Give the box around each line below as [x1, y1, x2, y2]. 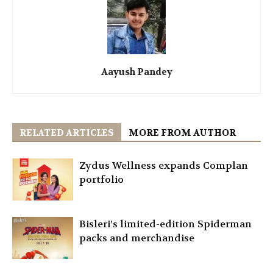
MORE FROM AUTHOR [129, 126, 236, 139]
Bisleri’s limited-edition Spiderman [79, 217, 252, 230]
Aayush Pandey [101, 65, 172, 78]
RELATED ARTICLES [19, 126, 114, 139]
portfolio [79, 172, 126, 186]
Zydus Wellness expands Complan [79, 158, 248, 172]
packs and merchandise [79, 231, 194, 244]
